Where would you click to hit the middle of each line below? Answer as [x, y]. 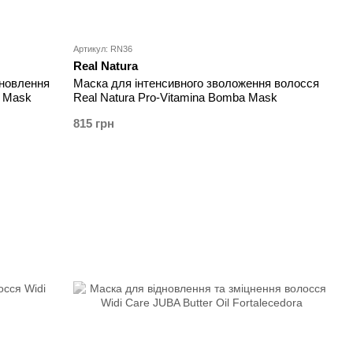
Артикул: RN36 [103, 49]
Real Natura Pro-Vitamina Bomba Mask [176, 98]
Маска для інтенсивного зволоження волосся [197, 84]
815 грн [94, 124]
